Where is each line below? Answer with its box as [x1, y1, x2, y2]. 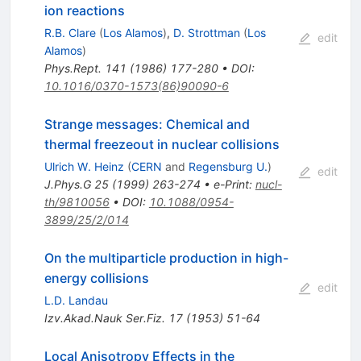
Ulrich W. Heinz [44, 160, 124, 174]
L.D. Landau [44, 293, 108, 308]
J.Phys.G [44, 177, 91, 192]
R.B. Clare [44, 26, 96, 40]
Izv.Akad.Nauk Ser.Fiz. [44, 311, 165, 326]
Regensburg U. [188, 160, 268, 174]
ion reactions [44, 2, 125, 19]
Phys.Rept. [44, 61, 102, 76]
